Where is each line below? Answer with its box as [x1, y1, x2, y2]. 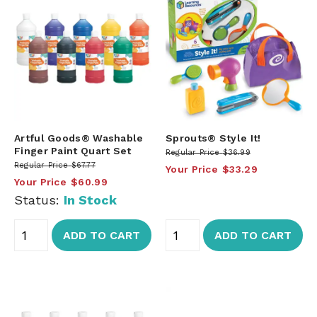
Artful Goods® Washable [14, 132, 144, 144]
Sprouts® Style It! [166, 132, 261, 144]
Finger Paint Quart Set [14, 144, 132, 156]
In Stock [64, 192, 117, 207]
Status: [14, 192, 64, 207]
